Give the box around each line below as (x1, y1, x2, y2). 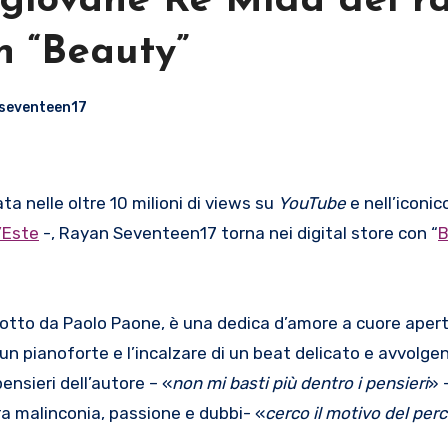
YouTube (278, 192, 346, 213)
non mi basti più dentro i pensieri (172, 372, 428, 393)
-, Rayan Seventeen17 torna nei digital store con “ (39, 222, 438, 243)
